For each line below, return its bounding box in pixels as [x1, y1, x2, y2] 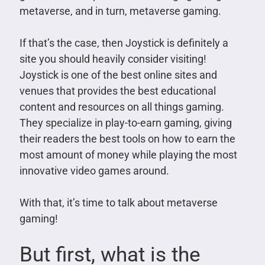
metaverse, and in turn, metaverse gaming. [19, 4, 221, 17]
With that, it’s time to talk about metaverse [19, 196, 218, 209]
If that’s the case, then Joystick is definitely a [19, 36, 228, 49]
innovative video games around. [19, 164, 169, 177]
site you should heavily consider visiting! [19, 52, 206, 65]
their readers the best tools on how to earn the [19, 132, 235, 145]
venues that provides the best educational [19, 84, 216, 97]
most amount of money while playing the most [19, 148, 237, 161]
